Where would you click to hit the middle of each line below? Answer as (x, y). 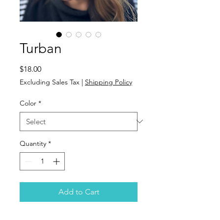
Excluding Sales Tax (50, 82)
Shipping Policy (109, 82)
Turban (41, 48)
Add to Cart (79, 192)
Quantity (33, 143)
